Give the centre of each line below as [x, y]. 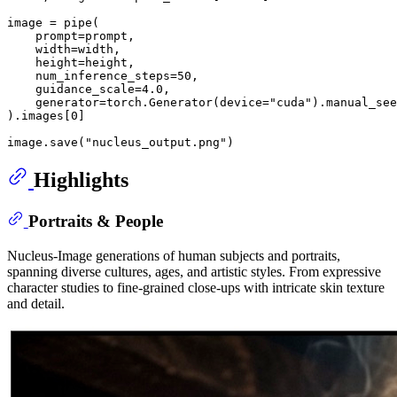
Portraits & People [95, 222]
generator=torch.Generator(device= [138, 102]
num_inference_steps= [92, 75]
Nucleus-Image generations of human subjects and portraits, [174, 255]
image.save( [46, 142]
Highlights [81, 180]
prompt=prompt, [71, 35]
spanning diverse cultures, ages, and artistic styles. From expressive [194, 271]
